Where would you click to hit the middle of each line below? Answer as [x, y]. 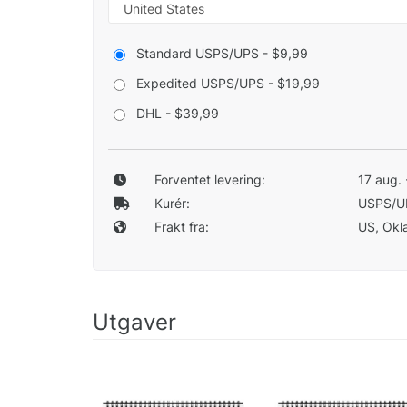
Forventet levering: [209, 180]
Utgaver [134, 323]
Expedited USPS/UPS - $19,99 [228, 84]
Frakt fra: [181, 227]
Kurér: [172, 203]
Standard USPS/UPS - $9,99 [222, 54]
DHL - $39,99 [178, 114]
